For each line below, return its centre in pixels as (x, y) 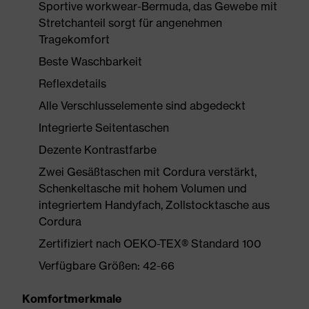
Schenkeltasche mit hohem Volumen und (143, 188)
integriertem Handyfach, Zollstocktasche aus (154, 205)
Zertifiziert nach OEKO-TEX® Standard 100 (150, 243)
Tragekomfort (74, 39)
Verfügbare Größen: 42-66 (107, 266)
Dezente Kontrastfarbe (98, 150)
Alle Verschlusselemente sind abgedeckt (142, 106)
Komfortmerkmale (72, 299)
